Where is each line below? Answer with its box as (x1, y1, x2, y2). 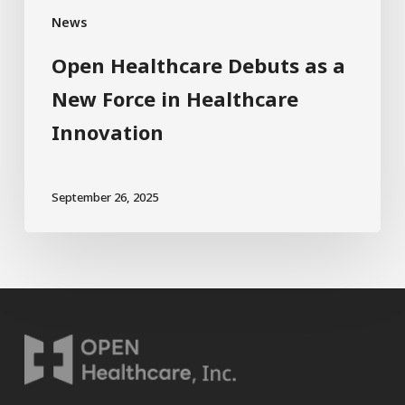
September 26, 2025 (51, 189, 158, 206)
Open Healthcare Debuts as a (51, 52, 345, 80)
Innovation (51, 118, 164, 146)
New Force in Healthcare (51, 85, 298, 113)
